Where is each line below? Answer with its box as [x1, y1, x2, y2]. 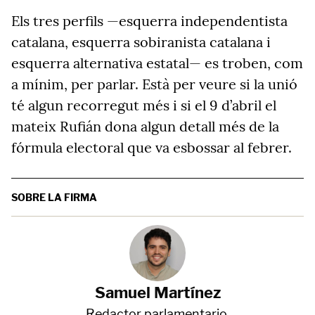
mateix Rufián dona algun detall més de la [11, 117, 279, 135]
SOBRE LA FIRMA [11, 191, 97, 203]
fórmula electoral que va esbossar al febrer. [11, 139, 292, 156]
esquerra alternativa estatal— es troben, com [11, 54, 303, 72]
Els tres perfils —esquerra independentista [11, 12, 288, 30]
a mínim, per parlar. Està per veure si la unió [11, 75, 297, 93]
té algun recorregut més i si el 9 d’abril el [11, 96, 276, 114]
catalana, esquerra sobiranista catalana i [11, 33, 271, 51]
